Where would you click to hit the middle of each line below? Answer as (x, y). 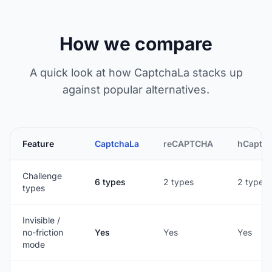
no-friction (43, 232)
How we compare (136, 44)
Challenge (42, 176)
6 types (110, 182)
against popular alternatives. (136, 90)
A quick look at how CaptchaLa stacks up (136, 73)
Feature (38, 144)
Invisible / (41, 220)
